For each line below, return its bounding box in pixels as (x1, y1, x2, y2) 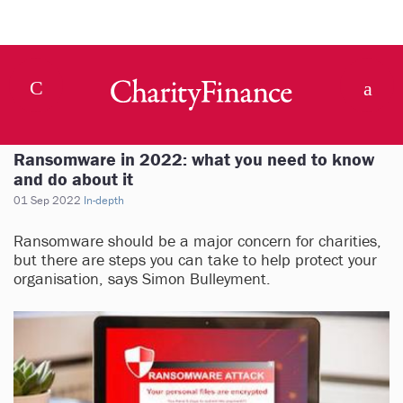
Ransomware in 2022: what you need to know (13, 148, 374, 170)
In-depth (84, 193, 124, 208)
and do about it (13, 167, 133, 190)
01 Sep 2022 (13, 193, 81, 208)
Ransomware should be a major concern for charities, (13, 230, 381, 251)
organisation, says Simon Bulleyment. (13, 268, 271, 289)
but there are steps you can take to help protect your (13, 249, 377, 270)
